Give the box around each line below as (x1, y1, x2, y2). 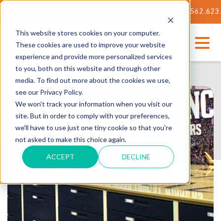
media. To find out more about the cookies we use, (15, 75, 170, 84)
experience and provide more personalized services (15, 52, 172, 61)
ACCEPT (46, 152, 74, 161)
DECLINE (122, 152, 151, 161)
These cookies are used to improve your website (15, 40, 165, 49)
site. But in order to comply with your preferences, (15, 111, 170, 120)
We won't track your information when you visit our (15, 99, 172, 108)
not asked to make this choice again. (15, 135, 126, 144)
